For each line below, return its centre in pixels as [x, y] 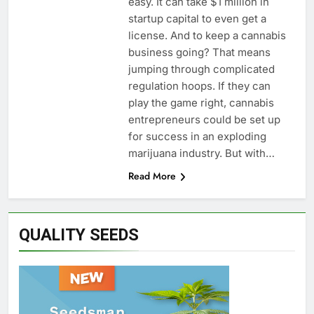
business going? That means [199, 52]
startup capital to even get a [197, 18]
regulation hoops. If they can [199, 86]
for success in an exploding [197, 136]
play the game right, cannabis [201, 102]
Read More [152, 176]
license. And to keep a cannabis [207, 35]
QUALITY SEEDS [79, 234]
